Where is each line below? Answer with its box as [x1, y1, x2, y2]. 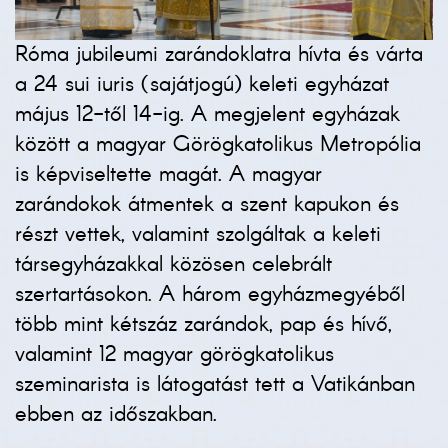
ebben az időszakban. [15, 399, 217, 432]
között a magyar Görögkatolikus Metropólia [15, 129, 421, 162]
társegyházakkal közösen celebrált [15, 249, 332, 282]
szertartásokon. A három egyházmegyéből [15, 279, 405, 312]
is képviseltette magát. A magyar [15, 159, 322, 192]
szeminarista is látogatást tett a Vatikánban [15, 369, 415, 402]
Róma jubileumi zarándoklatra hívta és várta [15, 39, 423, 72]
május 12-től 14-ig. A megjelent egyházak [15, 99, 400, 132]
